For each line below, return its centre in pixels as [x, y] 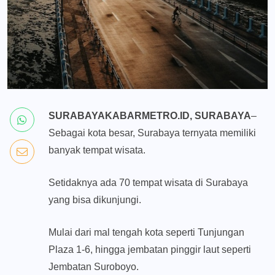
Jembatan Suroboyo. [94, 267]
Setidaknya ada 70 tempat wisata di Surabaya [148, 183]
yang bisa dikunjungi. [95, 200]
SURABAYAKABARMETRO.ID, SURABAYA [150, 116]
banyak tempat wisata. [97, 150]
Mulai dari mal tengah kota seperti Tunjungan [146, 233]
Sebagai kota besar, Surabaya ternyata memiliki [152, 133]
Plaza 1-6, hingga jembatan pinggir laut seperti [150, 250]
